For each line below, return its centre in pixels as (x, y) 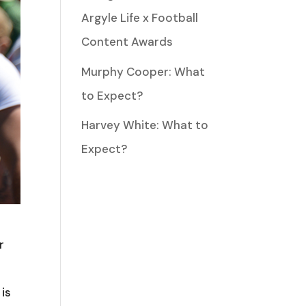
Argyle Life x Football (140, 18)
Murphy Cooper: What (143, 71)
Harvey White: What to (145, 125)
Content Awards (127, 42)
